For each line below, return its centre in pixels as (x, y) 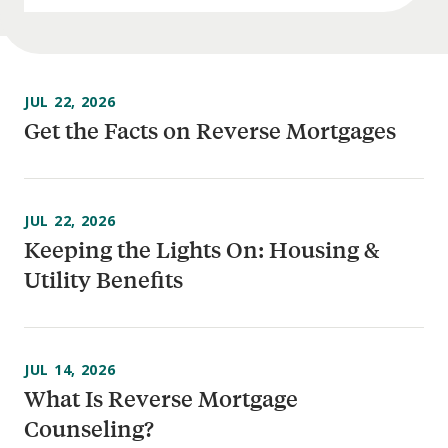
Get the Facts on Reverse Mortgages (210, 130)
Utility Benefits (103, 279)
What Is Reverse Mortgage (161, 398)
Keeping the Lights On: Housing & (202, 249)
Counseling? (89, 428)
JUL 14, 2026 (70, 369)
